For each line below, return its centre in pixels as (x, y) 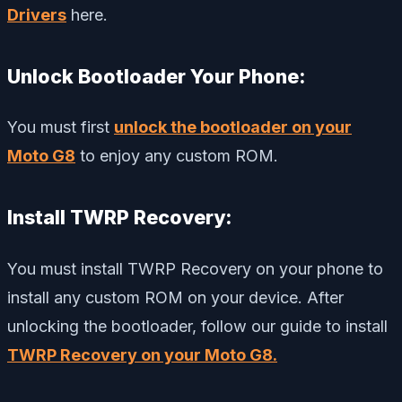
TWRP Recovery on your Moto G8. (142, 355)
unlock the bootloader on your (233, 127)
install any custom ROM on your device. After (175, 298)
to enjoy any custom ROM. (177, 156)
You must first (61, 127)
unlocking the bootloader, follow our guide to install (197, 327)
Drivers (37, 14)
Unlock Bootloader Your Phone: (157, 76)
